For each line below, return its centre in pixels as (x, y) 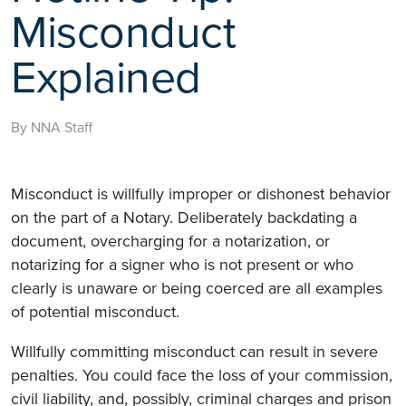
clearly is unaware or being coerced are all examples (197, 288)
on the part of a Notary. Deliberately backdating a (184, 217)
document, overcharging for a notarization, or (170, 241)
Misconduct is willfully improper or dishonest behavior (201, 193)
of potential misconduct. (95, 311)
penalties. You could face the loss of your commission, (202, 375)
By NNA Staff (52, 127)
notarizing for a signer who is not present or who (182, 264)
